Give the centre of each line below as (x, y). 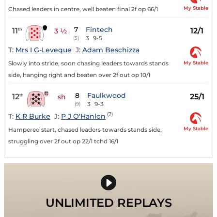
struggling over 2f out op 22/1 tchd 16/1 (63, 141)
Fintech (99, 29)
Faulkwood (106, 96)
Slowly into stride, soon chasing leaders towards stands (88, 63)
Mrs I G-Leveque (44, 50)
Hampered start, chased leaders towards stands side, (85, 130)
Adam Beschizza (111, 50)
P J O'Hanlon (83, 116)
